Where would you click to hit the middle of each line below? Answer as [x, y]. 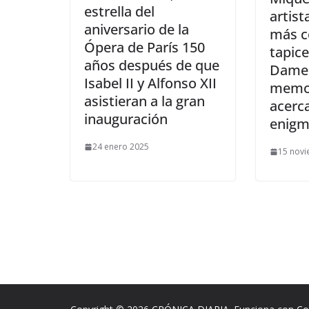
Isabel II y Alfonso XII [150, 83]
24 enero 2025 [121, 147]
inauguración [128, 119]
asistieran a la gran [144, 101]
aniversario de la [137, 30]
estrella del [119, 12]
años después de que [152, 66]
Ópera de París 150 [144, 48]
